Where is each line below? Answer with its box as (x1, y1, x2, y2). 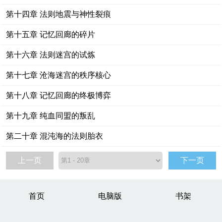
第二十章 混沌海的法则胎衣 (6, 132, 104, 140)
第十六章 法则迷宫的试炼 (6, 51, 96, 59)
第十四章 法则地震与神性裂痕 (6, 10, 111, 18)
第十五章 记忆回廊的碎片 (6, 30, 96, 39)
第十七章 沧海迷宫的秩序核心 (6, 71, 111, 79)
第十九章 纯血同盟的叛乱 (6, 111, 96, 120)
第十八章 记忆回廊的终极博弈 (6, 91, 111, 100)
